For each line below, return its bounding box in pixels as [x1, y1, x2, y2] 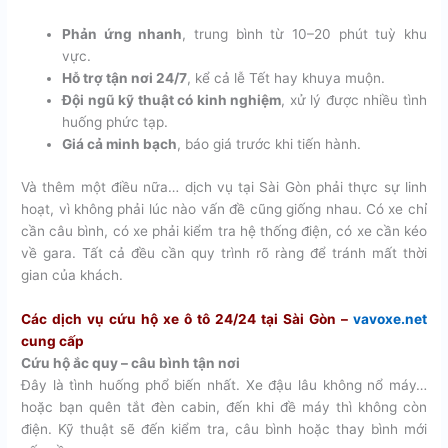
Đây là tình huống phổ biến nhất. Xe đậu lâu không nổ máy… [21, 376, 427, 393]
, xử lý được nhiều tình [281, 92, 427, 109]
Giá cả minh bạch [62, 136, 178, 153]
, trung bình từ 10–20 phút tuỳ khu [182, 26, 427, 43]
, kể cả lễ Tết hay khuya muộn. [187, 70, 386, 87]
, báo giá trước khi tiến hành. [177, 136, 362, 153]
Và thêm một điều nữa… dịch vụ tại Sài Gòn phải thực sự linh [21, 179, 427, 195]
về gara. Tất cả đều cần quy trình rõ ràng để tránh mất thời [21, 245, 427, 261]
